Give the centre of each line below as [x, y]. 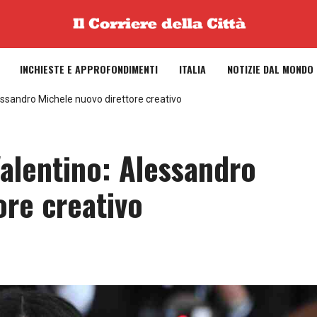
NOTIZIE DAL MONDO [270, 69]
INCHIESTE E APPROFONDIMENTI [89, 69]
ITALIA [192, 69]
